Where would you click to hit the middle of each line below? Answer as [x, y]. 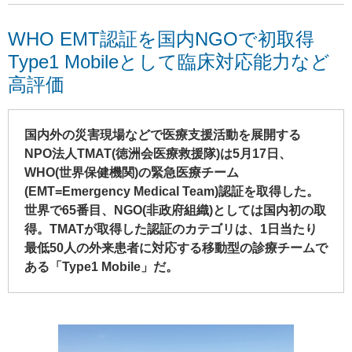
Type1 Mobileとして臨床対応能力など [169, 62]
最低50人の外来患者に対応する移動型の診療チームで [176, 247]
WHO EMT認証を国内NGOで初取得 [161, 39]
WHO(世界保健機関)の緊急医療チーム [132, 172]
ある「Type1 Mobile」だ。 [101, 266]
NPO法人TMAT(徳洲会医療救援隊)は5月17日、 [158, 153]
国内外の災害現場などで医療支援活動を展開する [163, 134]
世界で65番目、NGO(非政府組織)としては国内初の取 [175, 210]
